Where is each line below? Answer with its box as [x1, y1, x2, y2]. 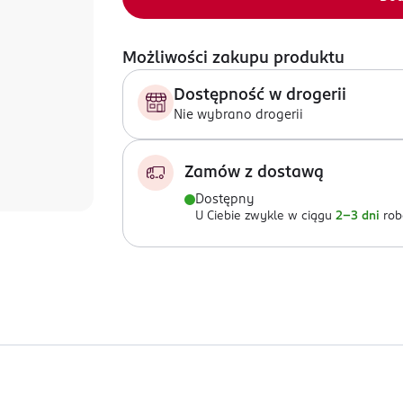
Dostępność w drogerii [174, 87, 346, 103]
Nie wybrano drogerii [174, 109, 303, 121]
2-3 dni [336, 210, 380, 222]
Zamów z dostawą [184, 165, 324, 181]
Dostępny [195, 193, 255, 206]
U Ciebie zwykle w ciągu [195, 210, 332, 222]
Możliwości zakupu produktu [122, 50, 345, 67]
